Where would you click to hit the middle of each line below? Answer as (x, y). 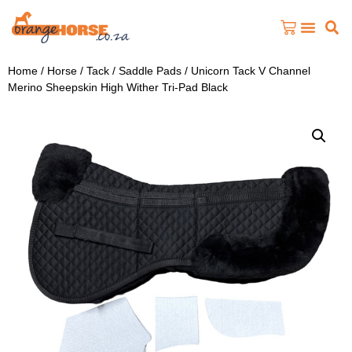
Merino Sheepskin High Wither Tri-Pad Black (118, 87)
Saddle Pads (150, 70)
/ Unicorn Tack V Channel (246, 70)
